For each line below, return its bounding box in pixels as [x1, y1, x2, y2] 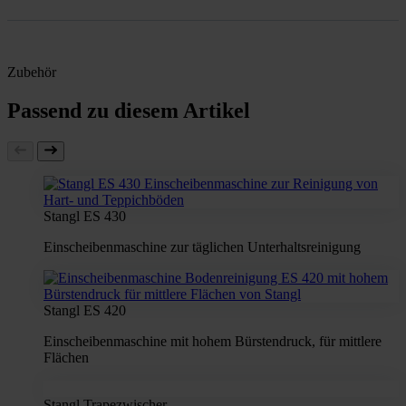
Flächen [43, 349, 89, 365]
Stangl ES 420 [43, 302, 126, 318]
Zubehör [7, 63, 56, 80]
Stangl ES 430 [43, 208, 126, 224]
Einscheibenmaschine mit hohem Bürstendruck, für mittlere [43, 333, 382, 349]
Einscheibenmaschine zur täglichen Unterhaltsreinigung [43, 238, 361, 255]
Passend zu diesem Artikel [7, 98, 250, 122]
